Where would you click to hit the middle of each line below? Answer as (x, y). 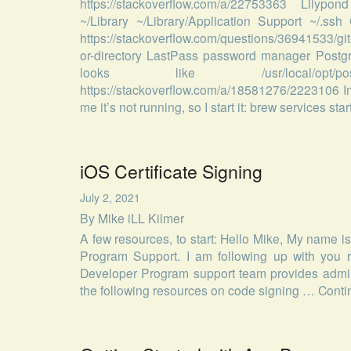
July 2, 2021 (110, 197)
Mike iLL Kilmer (141, 217)
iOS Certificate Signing (171, 171)
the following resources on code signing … (199, 290)
